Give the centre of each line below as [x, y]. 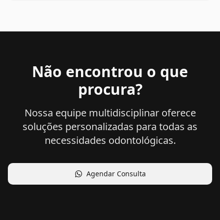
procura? [110, 89]
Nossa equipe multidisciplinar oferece [110, 113]
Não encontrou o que [110, 71]
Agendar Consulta [116, 174]
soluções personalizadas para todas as [110, 126]
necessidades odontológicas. [110, 140]
